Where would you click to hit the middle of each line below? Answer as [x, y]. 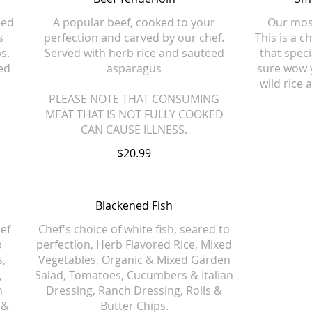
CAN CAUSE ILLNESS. [134, 130]
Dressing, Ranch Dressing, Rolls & [134, 290]
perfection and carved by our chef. [134, 38]
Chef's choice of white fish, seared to [134, 229]
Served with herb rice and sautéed [134, 53]
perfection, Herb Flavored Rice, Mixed [134, 244]
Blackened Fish [134, 205]
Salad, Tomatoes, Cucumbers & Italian [134, 275]
